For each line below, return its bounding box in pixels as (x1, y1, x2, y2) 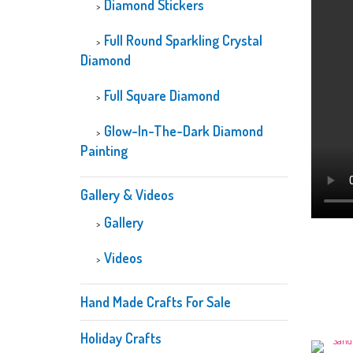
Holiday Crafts (80, 329, 162, 347)
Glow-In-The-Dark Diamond (104, 122, 263, 139)
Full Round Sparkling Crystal (104, 32, 262, 49)
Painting (80, 142, 128, 159)
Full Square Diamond (104, 87, 220, 104)
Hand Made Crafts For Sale (80, 293, 231, 310)
